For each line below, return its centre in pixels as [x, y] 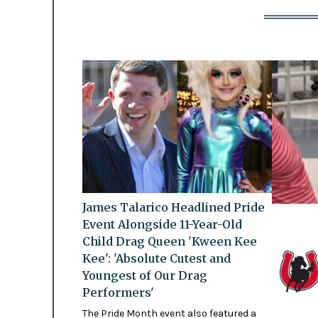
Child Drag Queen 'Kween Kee [169, 241]
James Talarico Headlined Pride [173, 207]
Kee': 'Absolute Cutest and [156, 258]
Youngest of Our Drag [144, 275]
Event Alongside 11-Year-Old [162, 224]
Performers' [118, 292]
